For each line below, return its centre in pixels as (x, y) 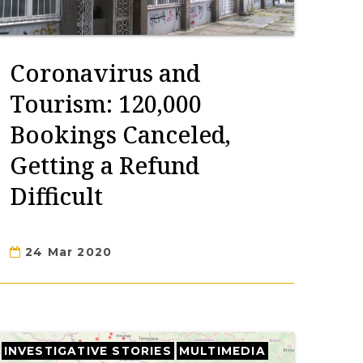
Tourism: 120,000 (105, 103)
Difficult (56, 196)
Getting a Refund (104, 165)
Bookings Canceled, (120, 134)
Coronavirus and (105, 73)
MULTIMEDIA (222, 351)
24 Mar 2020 (66, 252)
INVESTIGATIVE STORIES (88, 351)
